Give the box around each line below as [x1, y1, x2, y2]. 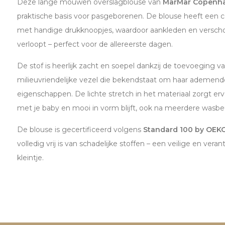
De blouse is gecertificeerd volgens [17, 125, 143, 134]
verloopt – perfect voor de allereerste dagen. [17, 40, 173, 49]
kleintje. [17, 153, 44, 162]
